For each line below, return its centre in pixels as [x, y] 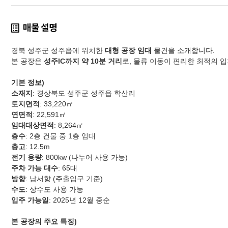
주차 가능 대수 [35, 168]
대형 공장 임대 [128, 50]
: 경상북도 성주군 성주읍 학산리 [84, 93]
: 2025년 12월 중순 [79, 200]
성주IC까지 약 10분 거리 [83, 61]
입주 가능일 [30, 200]
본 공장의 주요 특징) [44, 221]
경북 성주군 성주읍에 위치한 [58, 50]
